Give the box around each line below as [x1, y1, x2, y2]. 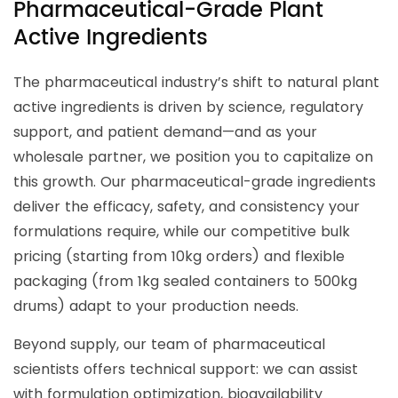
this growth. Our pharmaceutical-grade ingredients [13, 171, 376, 193]
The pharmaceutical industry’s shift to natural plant [13, 72, 379, 93]
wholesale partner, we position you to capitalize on [13, 147, 373, 168]
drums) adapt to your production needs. [13, 296, 298, 317]
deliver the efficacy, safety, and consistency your [13, 196, 360, 218]
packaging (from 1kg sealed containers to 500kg [13, 271, 357, 292]
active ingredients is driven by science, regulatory [13, 97, 363, 118]
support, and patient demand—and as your [13, 122, 317, 143]
